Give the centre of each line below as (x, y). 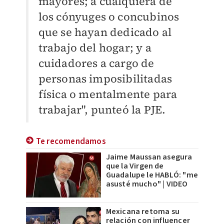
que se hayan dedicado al (105, 32)
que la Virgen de (135, 166)
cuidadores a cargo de (96, 63)
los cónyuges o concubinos (109, 17)
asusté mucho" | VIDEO (147, 184)
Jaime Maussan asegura (149, 157)
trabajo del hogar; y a (95, 48)
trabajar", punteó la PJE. (102, 110)
